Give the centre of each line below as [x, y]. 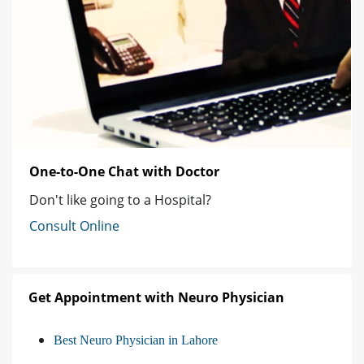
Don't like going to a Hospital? [120, 200]
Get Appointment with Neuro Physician [156, 298]
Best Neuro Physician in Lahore [136, 340]
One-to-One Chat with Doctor [124, 172]
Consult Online [74, 226]
